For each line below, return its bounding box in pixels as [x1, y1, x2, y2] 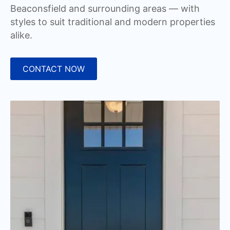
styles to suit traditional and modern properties [10, 16, 215, 27]
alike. [10, 29, 32, 41]
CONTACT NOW [23, 63, 85, 74]
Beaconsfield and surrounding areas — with [10, 3, 200, 14]
